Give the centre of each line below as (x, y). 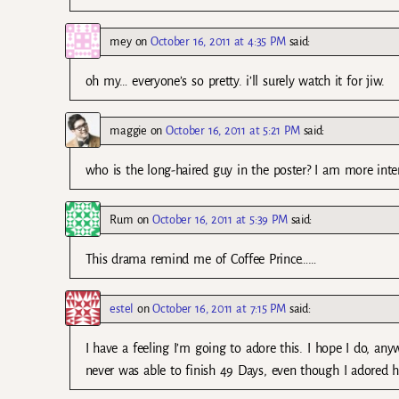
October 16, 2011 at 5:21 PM (233, 130)
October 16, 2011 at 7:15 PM (219, 308)
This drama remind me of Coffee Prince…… (200, 259)
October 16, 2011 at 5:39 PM (220, 219)
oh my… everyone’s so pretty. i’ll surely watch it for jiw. (235, 81)
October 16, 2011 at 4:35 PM (218, 41)
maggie (128, 130)
